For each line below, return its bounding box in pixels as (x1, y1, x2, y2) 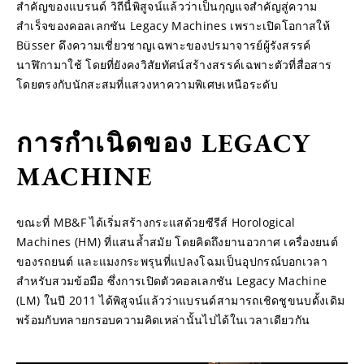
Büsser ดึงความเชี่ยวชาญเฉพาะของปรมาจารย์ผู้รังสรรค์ (16, 37, 311, 53)
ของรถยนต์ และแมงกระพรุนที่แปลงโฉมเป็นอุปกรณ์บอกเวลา (16, 253, 328, 269)
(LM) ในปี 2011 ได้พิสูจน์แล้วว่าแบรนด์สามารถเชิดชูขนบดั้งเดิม (16, 292, 345, 308)
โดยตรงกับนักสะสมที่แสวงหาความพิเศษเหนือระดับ (16, 76, 278, 92)
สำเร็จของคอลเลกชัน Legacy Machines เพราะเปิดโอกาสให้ (16, 18, 331, 33)
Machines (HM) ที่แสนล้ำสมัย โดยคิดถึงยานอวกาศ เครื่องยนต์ (16, 234, 339, 249)
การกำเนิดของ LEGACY (16, 126, 311, 160)
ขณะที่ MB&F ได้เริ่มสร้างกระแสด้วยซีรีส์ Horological (16, 214, 296, 230)
